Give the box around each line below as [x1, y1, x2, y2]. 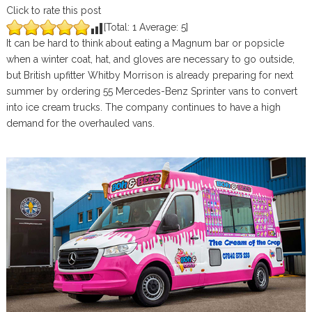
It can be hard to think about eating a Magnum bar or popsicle [6, 38, 284, 49]
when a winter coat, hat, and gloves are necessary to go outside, [6, 54, 295, 65]
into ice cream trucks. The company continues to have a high [6, 102, 281, 113]
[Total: [103, 22, 132, 33]
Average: [136, 22, 181, 33]
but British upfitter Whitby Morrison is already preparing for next [6, 70, 293, 81]
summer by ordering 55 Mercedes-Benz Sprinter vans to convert [6, 86, 297, 97]
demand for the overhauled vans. [6, 118, 155, 129]
